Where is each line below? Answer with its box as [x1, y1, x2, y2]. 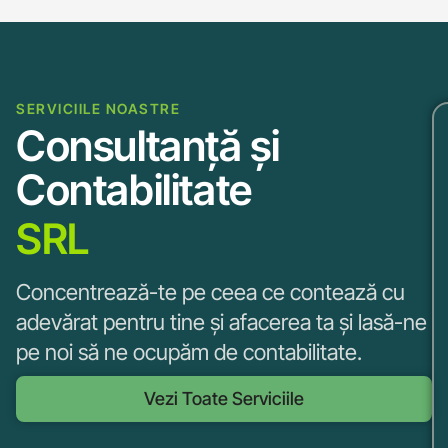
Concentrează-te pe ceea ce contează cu [16, 278, 405, 305]
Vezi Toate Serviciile [144, 387, 304, 409]
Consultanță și [16, 119, 280, 171]
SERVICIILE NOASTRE [16, 99, 180, 117]
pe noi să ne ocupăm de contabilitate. [16, 338, 362, 365]
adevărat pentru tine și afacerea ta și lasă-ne [16, 308, 427, 335]
